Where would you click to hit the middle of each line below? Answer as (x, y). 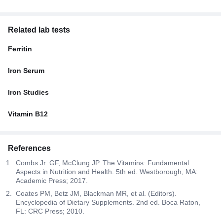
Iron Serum (26, 70)
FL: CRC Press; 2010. (50, 211)
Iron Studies (28, 92)
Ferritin (20, 49)
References (29, 148)
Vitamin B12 (28, 114)
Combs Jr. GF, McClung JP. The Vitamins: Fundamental (102, 163)
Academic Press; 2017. (52, 180)
